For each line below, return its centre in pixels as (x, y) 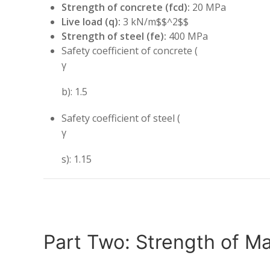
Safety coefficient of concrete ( (130, 51)
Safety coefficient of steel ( (121, 118)
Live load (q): (91, 22)
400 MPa (187, 36)
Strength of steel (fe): (114, 36)
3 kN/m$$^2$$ (155, 22)
